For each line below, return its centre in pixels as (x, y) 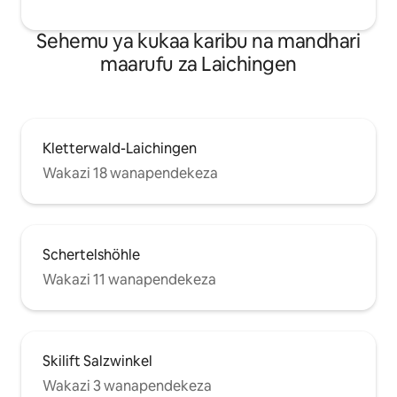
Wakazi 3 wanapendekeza (127, 385)
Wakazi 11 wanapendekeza (129, 279)
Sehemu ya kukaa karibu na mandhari (198, 41)
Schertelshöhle (91, 254)
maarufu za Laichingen (198, 64)
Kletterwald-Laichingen (120, 148)
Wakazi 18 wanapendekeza (130, 173)
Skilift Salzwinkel (97, 361)
